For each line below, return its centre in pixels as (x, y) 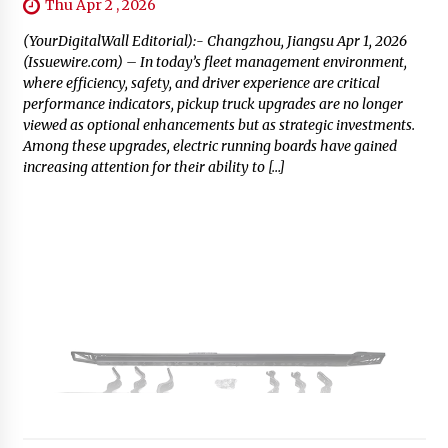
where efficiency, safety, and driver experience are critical (201, 82)
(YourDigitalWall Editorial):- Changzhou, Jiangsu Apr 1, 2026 (214, 40)
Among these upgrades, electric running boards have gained (209, 145)
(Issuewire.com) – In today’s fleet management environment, (214, 61)
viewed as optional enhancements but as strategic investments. (218, 124)
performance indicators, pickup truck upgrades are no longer (212, 103)
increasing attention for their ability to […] (153, 166)
